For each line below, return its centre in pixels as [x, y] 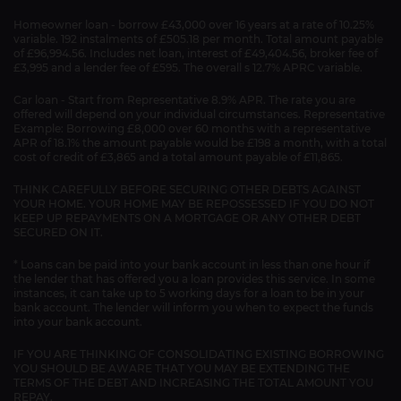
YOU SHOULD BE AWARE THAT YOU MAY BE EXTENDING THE [182, 368]
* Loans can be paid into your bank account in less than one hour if [192, 264]
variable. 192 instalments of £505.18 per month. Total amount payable [198, 39]
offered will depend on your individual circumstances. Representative [199, 114]
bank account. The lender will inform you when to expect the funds [193, 307]
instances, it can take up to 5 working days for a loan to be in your [189, 293]
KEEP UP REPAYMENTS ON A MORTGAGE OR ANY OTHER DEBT [187, 218]
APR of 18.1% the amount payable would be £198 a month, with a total [200, 143]
